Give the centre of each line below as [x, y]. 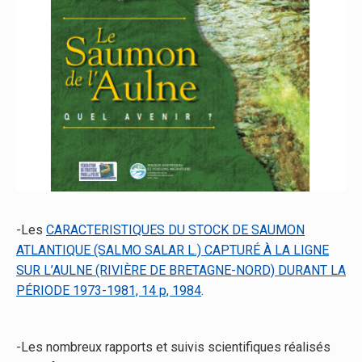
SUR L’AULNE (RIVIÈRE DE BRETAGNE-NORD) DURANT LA [181, 271]
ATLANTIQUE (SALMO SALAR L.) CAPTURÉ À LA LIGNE [173, 250]
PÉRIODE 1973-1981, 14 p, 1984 [109, 291]
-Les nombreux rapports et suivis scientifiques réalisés [173, 347]
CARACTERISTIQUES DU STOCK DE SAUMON [175, 230]
